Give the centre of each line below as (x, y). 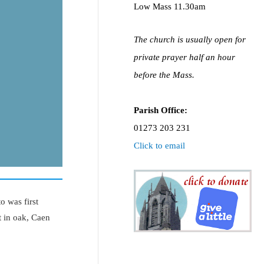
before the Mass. (164, 75)
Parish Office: (161, 110)
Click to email (160, 146)
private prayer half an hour (185, 57)
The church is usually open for (190, 40)
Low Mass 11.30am (170, 6)
